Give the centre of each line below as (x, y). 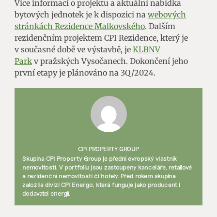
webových (167, 14)
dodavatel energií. (46, 193)
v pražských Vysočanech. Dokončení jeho (110, 61)
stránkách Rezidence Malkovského (80, 26)
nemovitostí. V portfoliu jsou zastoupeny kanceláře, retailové (107, 167)
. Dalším (160, 26)
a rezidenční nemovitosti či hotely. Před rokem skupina (99, 176)
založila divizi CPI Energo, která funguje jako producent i (101, 184)
